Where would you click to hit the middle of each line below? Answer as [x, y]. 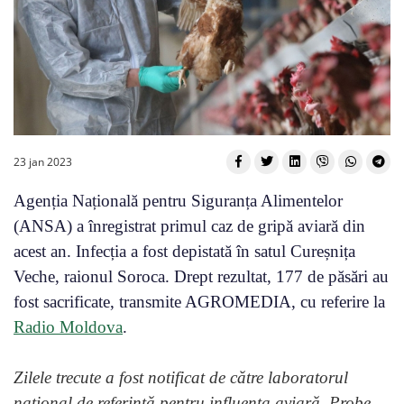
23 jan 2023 [43, 162]
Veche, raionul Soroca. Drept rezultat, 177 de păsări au [201, 277]
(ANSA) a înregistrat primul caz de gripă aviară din [189, 226]
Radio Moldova [68, 327]
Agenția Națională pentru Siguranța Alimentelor [178, 201]
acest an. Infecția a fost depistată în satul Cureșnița [184, 252]
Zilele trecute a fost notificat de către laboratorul [181, 378]
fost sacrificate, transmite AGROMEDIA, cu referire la [199, 302]
